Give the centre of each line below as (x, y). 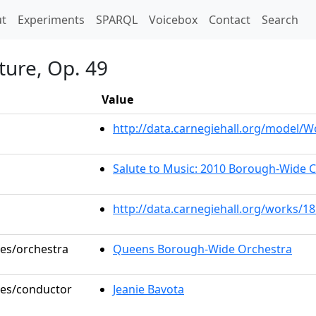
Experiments (51, 20)
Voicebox (173, 20)
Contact (230, 20)
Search (280, 20)
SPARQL (117, 20)
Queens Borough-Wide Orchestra (202, 249)
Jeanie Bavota (148, 289)
